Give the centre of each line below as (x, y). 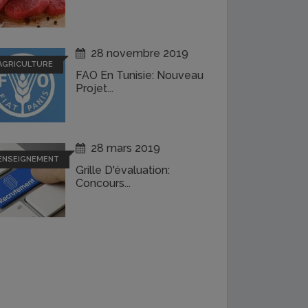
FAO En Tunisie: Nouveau (139, 76)
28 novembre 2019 (139, 54)
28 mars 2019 (125, 148)
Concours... (103, 184)
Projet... (94, 89)
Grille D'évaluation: (122, 170)
